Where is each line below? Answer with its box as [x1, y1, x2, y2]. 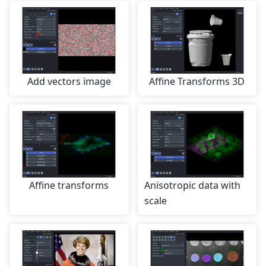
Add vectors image [27, 75, 111, 88]
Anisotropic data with [144, 179, 240, 192]
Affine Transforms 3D [149, 75, 245, 88]
